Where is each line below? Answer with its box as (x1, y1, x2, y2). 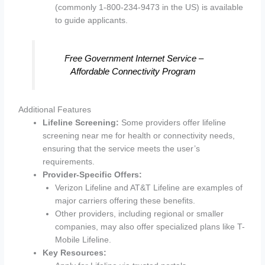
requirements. (43, 157, 95, 166)
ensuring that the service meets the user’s (43, 144, 201, 153)
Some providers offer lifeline (119, 118, 227, 127)
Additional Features (18, 105, 92, 114)
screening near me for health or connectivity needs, (43, 131, 235, 140)
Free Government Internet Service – (64, 53, 203, 64)
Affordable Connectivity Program (70, 66, 198, 77)
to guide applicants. (54, 15, 128, 25)
